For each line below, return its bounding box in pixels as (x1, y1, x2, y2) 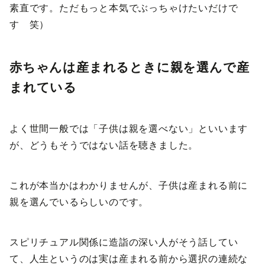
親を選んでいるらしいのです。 (9, 197, 149, 208)
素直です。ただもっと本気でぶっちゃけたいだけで (9, 3, 238, 14)
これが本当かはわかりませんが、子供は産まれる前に (9, 180, 248, 191)
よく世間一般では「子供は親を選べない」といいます (9, 124, 248, 134)
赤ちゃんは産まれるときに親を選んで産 (9, 59, 250, 75)
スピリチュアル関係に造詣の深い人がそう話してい (9, 237, 238, 248)
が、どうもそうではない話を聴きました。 (9, 140, 199, 151)
